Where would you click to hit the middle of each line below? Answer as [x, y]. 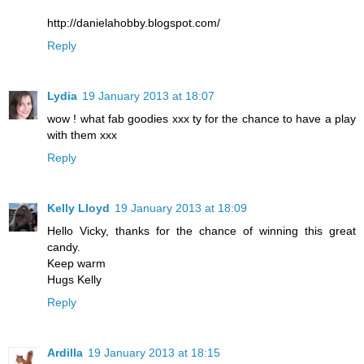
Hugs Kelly [74, 280]
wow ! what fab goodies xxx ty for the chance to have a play [201, 119]
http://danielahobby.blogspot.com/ [134, 23]
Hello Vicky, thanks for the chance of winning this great [201, 231]
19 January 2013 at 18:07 [148, 96]
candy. [64, 247]
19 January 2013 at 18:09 [181, 208]
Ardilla [65, 353]
